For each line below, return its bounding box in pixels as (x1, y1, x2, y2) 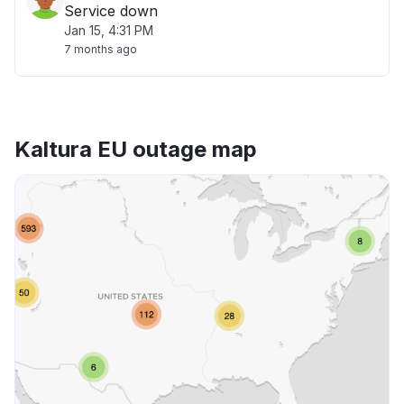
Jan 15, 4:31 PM (64, 23, 153, 38)
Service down (64, 2, 158, 20)
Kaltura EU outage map (14, 136, 257, 162)
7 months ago (64, 42, 137, 56)
